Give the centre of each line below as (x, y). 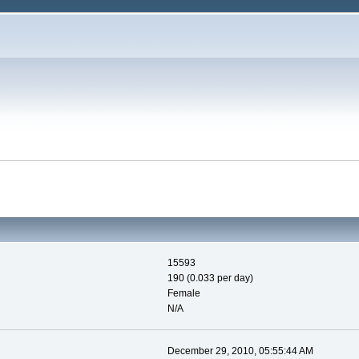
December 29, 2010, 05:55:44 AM (240, 351)
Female (184, 294)
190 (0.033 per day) (210, 278)
